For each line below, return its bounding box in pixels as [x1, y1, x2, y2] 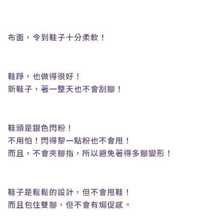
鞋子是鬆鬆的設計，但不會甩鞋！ [8, 186, 132, 198]
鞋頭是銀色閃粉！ [8, 122, 74, 133]
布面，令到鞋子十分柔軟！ [8, 31, 107, 43]
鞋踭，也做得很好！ [8, 70, 82, 82]
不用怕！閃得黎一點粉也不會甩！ [8, 134, 132, 146]
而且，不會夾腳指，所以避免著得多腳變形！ [8, 147, 173, 159]
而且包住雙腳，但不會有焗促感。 [8, 199, 132, 210]
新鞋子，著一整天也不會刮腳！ [8, 83, 124, 94]
